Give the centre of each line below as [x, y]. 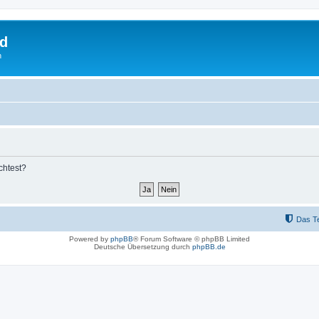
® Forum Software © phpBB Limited [192, 239]
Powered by [90, 239]
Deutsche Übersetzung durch [143, 246]
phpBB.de [209, 246]
